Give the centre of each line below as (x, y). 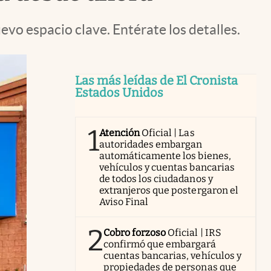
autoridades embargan (151, 144)
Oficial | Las (168, 133)
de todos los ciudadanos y (156, 179)
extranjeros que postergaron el (169, 190)
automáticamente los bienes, (165, 156)
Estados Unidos (119, 93)
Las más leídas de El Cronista (156, 80)
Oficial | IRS (194, 233)
